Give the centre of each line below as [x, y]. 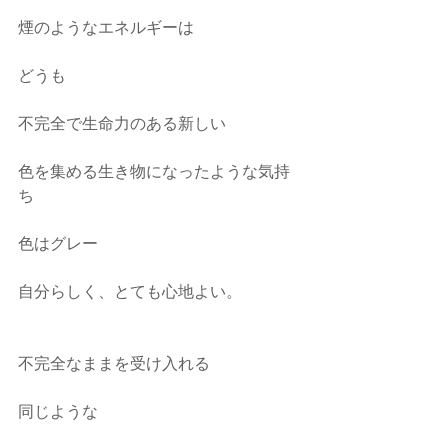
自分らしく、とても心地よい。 [130, 291]
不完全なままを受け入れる [114, 363]
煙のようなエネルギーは [106, 27]
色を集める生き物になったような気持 [154, 171]
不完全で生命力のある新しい [122, 123]
